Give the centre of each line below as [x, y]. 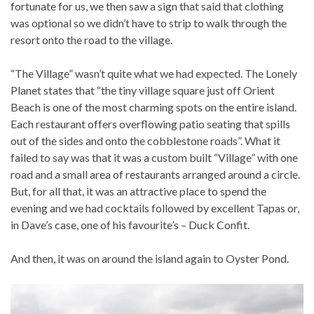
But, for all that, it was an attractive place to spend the [138, 191]
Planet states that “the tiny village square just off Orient [143, 90]
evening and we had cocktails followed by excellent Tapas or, [155, 207]
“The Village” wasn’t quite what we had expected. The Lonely [154, 73]
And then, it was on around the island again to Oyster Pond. [150, 258]
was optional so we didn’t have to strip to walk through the [149, 22]
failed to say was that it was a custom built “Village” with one [154, 157]
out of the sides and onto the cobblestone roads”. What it [145, 140]
